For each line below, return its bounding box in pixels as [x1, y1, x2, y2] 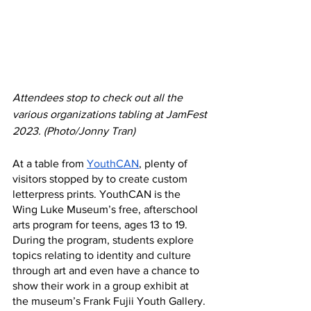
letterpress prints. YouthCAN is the [12, 187, 183, 200]
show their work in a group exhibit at [12, 279, 192, 292]
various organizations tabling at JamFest [12, 108, 210, 120]
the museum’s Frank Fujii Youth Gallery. [12, 294, 208, 307]
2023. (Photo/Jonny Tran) [12, 124, 135, 137]
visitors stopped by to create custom [12, 172, 190, 185]
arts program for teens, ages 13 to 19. [12, 218, 190, 230]
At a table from [12, 157, 87, 169]
